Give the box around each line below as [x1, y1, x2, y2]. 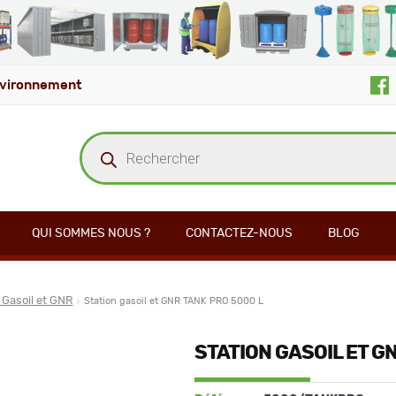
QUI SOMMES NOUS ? [32, 227, 150, 240]
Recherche [81, 133, 136, 144]
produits [81, 155, 123, 165]
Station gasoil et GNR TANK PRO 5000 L [83, 296, 263, 307]
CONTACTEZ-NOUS [186, 227, 293, 240]
